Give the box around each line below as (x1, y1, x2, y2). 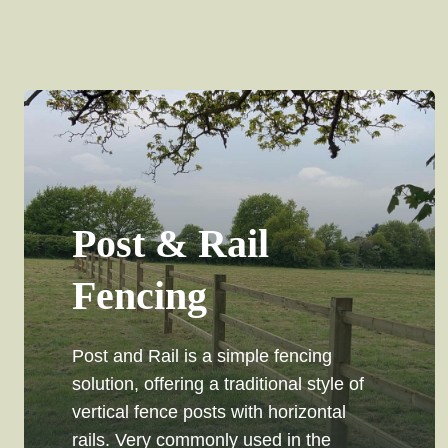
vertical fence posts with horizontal (72, 402, 346, 423)
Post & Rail (72, 221, 269, 267)
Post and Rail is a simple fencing (72, 346, 332, 367)
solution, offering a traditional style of (72, 374, 364, 395)
